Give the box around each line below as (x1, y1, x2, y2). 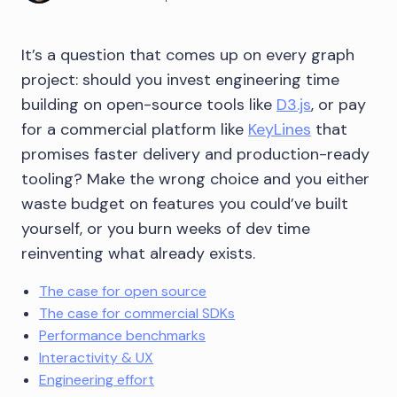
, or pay (311, 94, 366, 115)
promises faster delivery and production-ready (21, 144, 370, 165)
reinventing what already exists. (21, 243, 255, 264)
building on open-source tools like (21, 94, 276, 115)
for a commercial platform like (21, 119, 248, 140)
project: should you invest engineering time (21, 69, 339, 90)
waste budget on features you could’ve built (21, 193, 348, 214)
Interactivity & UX (39, 348, 153, 367)
